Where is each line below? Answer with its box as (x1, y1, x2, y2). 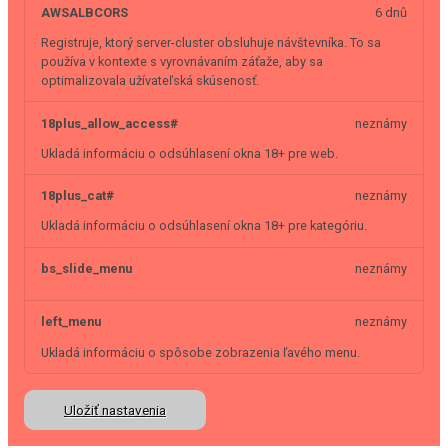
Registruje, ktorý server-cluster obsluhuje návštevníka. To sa (41, 35, 381, 51)
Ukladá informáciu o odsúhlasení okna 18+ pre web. (41, 145, 338, 161)
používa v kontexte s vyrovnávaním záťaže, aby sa (41, 54, 323, 70)
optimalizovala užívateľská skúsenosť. (41, 73, 259, 89)
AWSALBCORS (41, 5, 128, 21)
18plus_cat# (41, 188, 115, 204)
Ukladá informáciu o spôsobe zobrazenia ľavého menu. (41, 344, 360, 360)
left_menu (41, 314, 101, 330)
